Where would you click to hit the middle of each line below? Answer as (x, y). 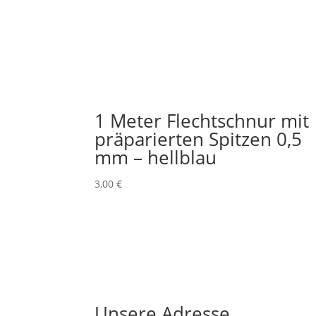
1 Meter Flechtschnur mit (202, 120)
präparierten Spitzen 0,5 (199, 139)
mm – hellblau (156, 157)
